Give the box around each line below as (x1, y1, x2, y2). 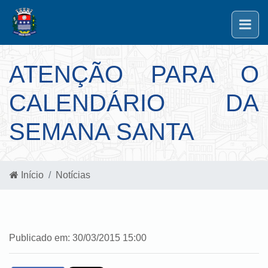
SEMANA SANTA (9, 118, 194, 145)
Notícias (56, 170, 90, 180)
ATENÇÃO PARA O (9, 61, 259, 87)
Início (19, 170, 44, 180)
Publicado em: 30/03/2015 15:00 (9, 233, 147, 243)
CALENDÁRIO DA (9, 90, 259, 116)
